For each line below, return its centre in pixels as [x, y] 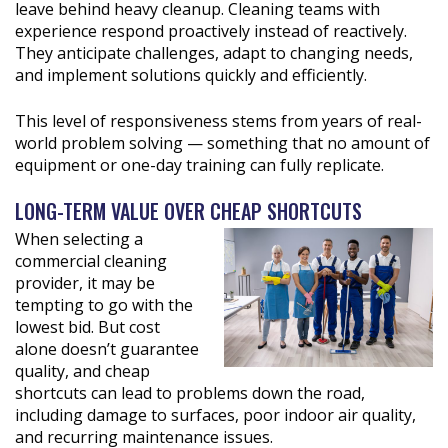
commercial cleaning [91, 260]
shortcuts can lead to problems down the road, [190, 392]
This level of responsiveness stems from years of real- [218, 120]
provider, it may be [85, 282]
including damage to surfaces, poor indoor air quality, [215, 414]
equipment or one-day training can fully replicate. [199, 164]
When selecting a [79, 238]
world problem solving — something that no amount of [222, 142]
